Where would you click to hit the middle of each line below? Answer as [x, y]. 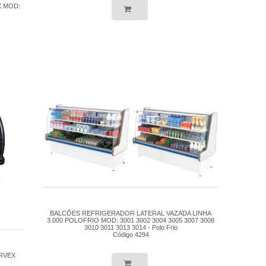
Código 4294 [131, 235]
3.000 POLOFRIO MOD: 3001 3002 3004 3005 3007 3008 [131, 221]
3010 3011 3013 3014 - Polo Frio [131, 228]
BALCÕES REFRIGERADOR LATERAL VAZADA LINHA [131, 213]
